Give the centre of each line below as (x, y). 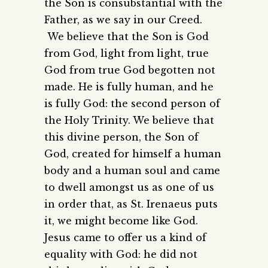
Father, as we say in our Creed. (123, 20)
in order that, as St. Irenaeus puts (131, 204)
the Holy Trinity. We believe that (129, 121)
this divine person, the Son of (121, 137)
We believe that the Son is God (127, 37)
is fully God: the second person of (132, 104)
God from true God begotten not (130, 70)
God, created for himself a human (133, 154)
